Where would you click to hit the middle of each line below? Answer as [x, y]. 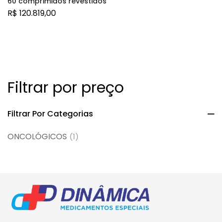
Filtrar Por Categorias [50, 114]
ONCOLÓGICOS [37, 137]
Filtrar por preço [66, 88]
